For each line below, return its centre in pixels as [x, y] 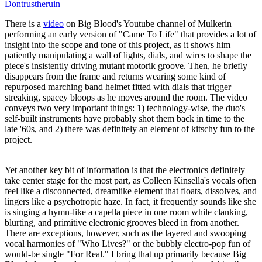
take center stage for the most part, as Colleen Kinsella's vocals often [130, 181]
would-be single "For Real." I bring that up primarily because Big [125, 254]
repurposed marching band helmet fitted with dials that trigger [118, 87]
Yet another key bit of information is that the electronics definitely [125, 170]
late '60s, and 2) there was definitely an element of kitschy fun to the [130, 129]
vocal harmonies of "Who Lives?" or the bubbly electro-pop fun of [127, 244]
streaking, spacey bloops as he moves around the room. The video [126, 98]
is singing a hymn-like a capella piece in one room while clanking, [126, 212]
